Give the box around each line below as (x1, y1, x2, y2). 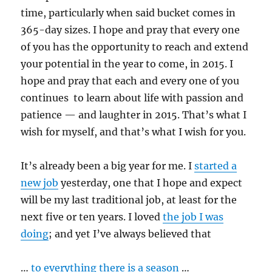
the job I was (163, 211, 224, 223)
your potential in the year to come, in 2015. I (21, 58, 234, 70)
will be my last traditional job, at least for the (21, 194, 237, 206)
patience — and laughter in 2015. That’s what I (21, 109, 247, 121)
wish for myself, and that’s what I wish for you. (21, 126, 246, 138)
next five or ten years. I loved (21, 211, 163, 223)
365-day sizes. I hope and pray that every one (21, 24, 240, 36)
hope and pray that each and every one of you (21, 75, 240, 87)
